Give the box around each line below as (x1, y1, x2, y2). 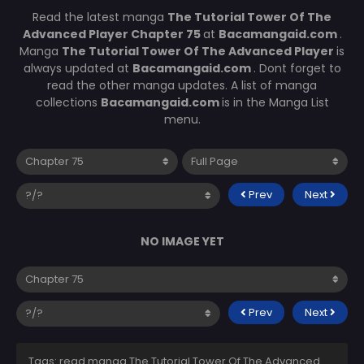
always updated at (23, 59, 132, 76)
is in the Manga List (221, 93, 329, 110)
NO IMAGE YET (140, 232, 224, 249)
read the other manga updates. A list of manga (47, 76, 317, 93)
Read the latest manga (32, 8, 167, 25)
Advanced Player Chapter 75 (22, 25, 203, 42)
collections (35, 93, 101, 110)
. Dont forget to (253, 59, 341, 76)
